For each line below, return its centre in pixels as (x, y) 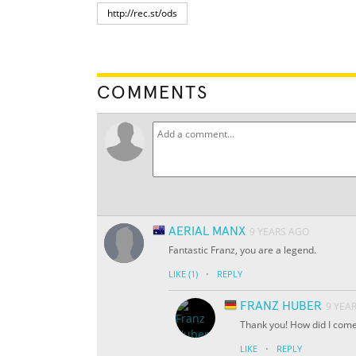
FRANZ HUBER (281, 306)
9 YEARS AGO (279, 232)
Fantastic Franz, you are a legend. (242, 250)
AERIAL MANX (207, 232)
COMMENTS (153, 93)
